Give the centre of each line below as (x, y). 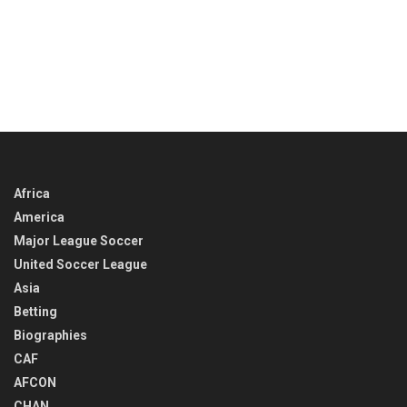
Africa (32, 193)
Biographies (50, 335)
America (39, 217)
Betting (35, 311)
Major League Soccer (79, 240)
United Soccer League (80, 264)
